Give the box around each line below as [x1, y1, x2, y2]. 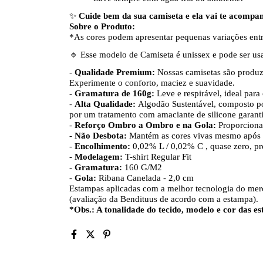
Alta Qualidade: [75, 99, 136, 109]
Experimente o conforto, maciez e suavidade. [69, 77, 235, 87]
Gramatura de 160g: [75, 88, 154, 98]
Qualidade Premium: [75, 67, 155, 77]
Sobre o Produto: [69, 21, 137, 31]
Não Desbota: [75, 130, 129, 140]
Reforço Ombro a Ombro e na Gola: [75, 120, 218, 130]
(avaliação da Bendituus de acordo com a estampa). [69, 194, 261, 204]
